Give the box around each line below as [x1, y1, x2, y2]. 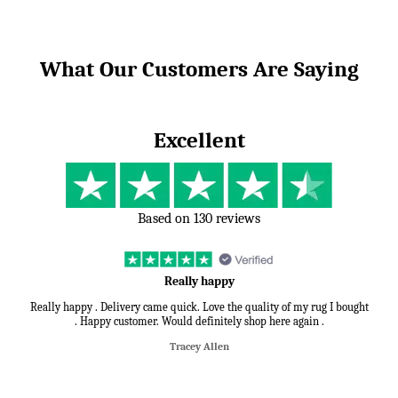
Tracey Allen [169, 340, 229, 354]
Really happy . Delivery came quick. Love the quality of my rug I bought [29, 300, 369, 314]
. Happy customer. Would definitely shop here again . [74, 314, 324, 329]
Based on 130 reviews [138, 211, 260, 227]
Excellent [153, 127, 245, 154]
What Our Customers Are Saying [39, 56, 359, 83]
